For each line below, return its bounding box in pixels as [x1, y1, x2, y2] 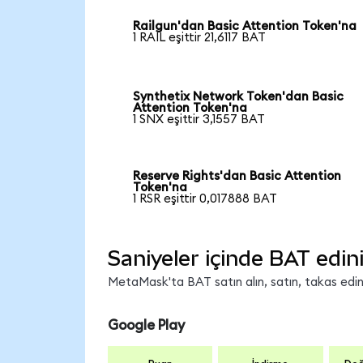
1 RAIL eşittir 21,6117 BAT [133, 31, 267, 44]
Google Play [107, 318, 185, 332]
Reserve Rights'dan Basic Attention [133, 170, 342, 183]
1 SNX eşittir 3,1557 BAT [133, 113, 266, 126]
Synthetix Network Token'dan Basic [133, 91, 344, 104]
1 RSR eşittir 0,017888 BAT [133, 193, 278, 206]
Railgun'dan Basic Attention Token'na [133, 19, 357, 32]
